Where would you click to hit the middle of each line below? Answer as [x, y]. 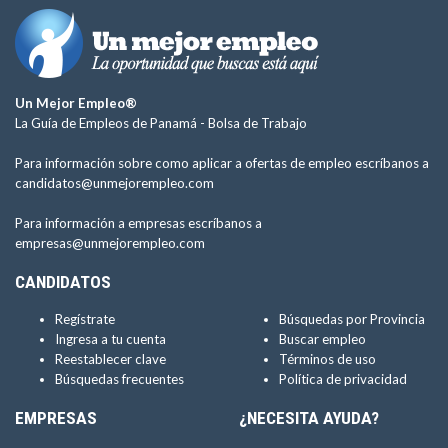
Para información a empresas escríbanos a [138, 223]
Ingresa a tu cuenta [110, 339]
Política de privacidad [343, 379]
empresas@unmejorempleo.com [110, 243]
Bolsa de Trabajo [257, 123]
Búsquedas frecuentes [119, 379]
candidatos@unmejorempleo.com [114, 183]
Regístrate [85, 319]
